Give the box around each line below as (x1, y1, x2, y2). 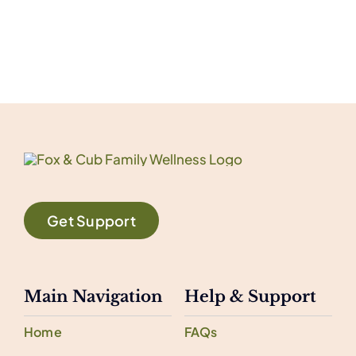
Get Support (46, 211, 136, 230)
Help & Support (184, 286, 316, 306)
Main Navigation (23, 286, 163, 306)
